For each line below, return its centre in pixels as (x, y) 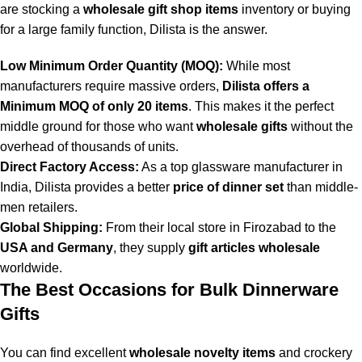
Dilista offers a (266, 86)
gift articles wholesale (254, 247)
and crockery (314, 352)
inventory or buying (295, 9)
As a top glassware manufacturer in (241, 166)
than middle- (321, 187)
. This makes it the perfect (261, 106)
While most (257, 65)
